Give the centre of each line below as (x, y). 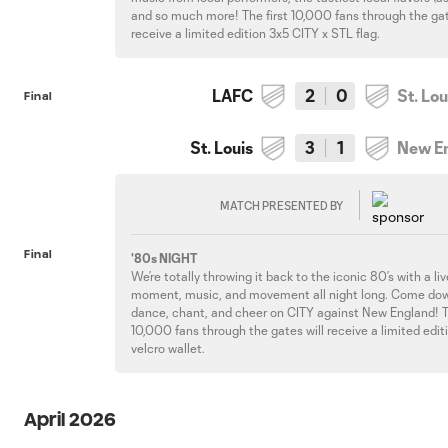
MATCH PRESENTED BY (282, 205)
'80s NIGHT (164, 258)
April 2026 (70, 419)
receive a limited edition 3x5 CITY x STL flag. (256, 33)
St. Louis (222, 147)
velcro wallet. (168, 348)
